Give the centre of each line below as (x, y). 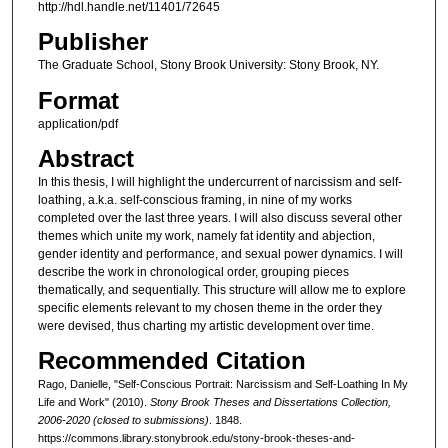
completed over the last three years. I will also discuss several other (219, 218)
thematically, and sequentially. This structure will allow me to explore (221, 290)
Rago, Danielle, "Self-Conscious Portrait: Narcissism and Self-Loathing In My (222, 384)
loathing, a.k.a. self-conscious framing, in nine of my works (194, 200)
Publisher (92, 42)
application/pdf (77, 123)
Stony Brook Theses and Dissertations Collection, (270, 402)
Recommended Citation (171, 361)
